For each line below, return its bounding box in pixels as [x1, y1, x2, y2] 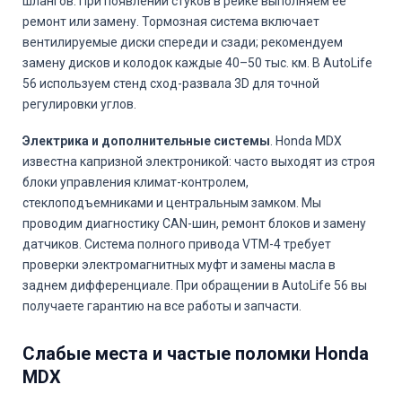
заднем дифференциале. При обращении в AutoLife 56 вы [22, 278, 367, 293]
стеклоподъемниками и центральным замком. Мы [22, 196, 321, 210]
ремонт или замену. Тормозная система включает [22, 14, 319, 29]
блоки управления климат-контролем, [22, 175, 249, 189]
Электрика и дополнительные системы [22, 134, 270, 148]
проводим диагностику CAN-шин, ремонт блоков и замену [22, 216, 366, 231]
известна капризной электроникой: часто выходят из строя [22, 154, 375, 169]
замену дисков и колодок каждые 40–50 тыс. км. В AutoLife [22, 56, 372, 70]
